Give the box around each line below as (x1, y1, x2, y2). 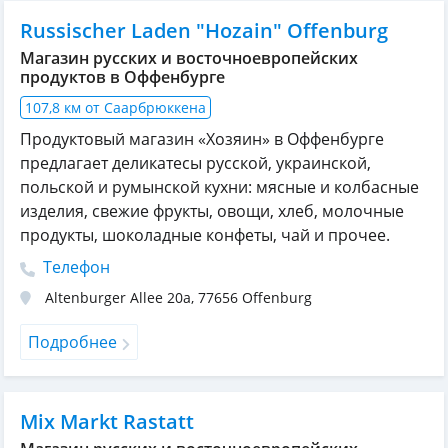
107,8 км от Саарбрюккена (25, 98, 206, 118)
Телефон (39, 256, 110, 279)
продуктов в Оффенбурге (20, 66, 225, 89)
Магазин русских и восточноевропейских (20, 47, 358, 70)
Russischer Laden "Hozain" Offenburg (20, 17, 388, 45)
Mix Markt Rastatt (20, 408, 194, 436)
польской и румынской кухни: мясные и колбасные (20, 176, 419, 199)
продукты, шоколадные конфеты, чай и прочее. (20, 224, 390, 247)
